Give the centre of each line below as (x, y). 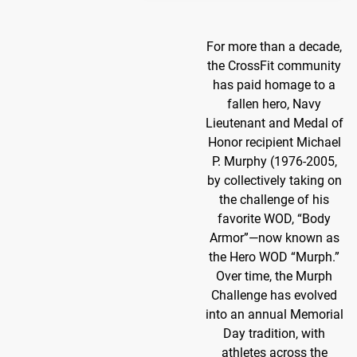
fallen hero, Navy (274, 104)
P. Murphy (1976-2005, (274, 162)
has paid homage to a (274, 85)
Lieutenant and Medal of (274, 124)
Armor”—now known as (274, 238)
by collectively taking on (274, 181)
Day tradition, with (274, 334)
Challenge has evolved (274, 296)
